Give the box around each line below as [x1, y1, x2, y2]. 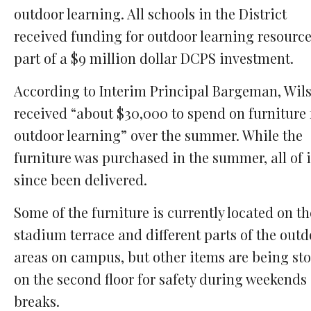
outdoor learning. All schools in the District [14, 4, 287, 24]
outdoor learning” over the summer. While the [14, 126, 303, 145]
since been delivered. [14, 170, 147, 190]
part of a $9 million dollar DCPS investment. [14, 49, 294, 68]
